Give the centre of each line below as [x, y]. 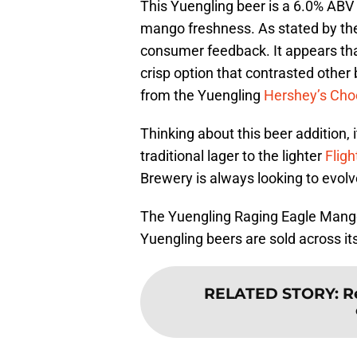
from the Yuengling [202, 96]
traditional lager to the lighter [233, 156]
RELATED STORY [269, 294]
